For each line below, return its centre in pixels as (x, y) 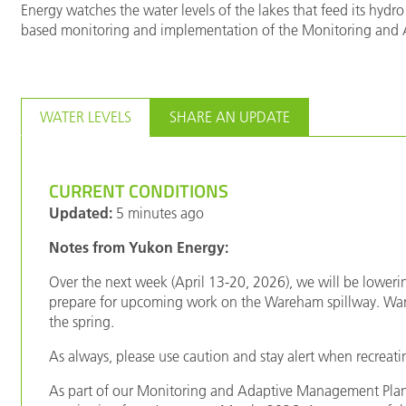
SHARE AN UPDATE (230, 116)
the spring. (84, 321)
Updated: (81, 213)
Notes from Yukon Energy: (139, 247)
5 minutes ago (159, 213)
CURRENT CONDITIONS (139, 190)
